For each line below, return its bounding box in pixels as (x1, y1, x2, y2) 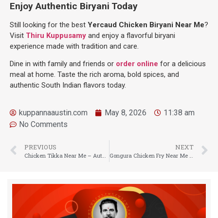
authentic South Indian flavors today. (10, 80, 126, 90)
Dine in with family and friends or (10, 59, 116, 68)
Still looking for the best (10, 20, 88, 29)
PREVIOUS (24, 143, 56, 151)
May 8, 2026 (105, 108, 146, 118)
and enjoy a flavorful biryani (86, 31, 175, 40)
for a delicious (158, 59, 206, 68)
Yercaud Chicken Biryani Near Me (88, 20, 204, 29)
